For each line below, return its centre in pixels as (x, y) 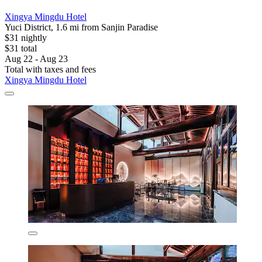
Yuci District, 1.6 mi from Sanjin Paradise (81, 27)
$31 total (21, 48)
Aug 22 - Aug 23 (36, 58)
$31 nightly (26, 37)
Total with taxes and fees (50, 69)
